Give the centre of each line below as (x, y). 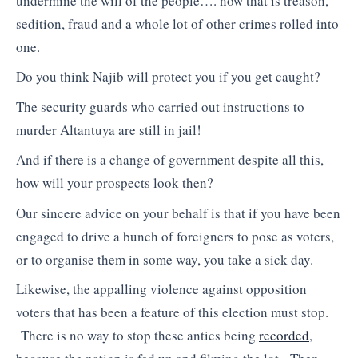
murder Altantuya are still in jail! (109, 129)
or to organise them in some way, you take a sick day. (165, 259)
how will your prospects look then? (115, 183)
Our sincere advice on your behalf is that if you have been (178, 213)
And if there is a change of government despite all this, (170, 160)
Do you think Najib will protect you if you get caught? (168, 77)
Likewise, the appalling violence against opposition (161, 289)
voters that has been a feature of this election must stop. (172, 312)
